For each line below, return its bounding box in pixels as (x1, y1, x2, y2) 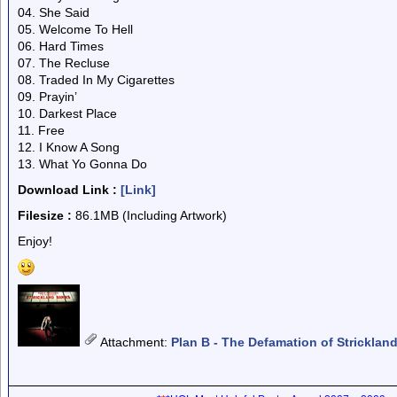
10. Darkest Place (18, 106, 117, 121)
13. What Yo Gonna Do (18, 157, 147, 171)
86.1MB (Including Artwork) (72, 208, 227, 222)
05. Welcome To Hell (18, 22, 133, 36)
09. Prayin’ (18, 90, 77, 104)
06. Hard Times (18, 39, 104, 53)
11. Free (18, 123, 65, 137)
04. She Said (18, 5, 90, 19)
